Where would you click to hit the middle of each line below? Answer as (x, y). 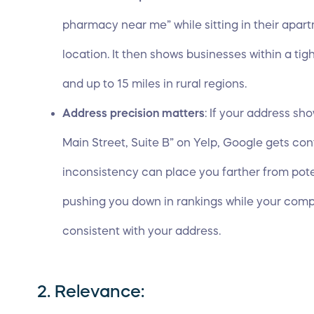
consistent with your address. (143, 231)
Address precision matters (134, 113)
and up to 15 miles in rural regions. (156, 83)
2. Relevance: (93, 292)
